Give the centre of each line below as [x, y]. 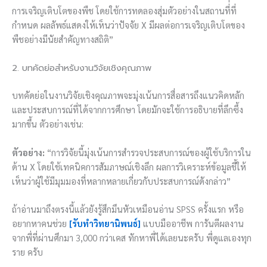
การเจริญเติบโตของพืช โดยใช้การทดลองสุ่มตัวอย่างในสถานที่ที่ [124, 11]
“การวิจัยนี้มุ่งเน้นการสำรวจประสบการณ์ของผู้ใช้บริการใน [148, 152]
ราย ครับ [27, 252]
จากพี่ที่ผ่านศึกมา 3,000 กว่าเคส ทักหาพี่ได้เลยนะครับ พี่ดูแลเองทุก [132, 237]
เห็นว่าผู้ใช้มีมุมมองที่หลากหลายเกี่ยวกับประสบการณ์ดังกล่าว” [121, 181]
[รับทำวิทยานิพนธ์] [105, 223]
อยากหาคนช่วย [41, 223]
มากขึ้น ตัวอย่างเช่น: [48, 124]
